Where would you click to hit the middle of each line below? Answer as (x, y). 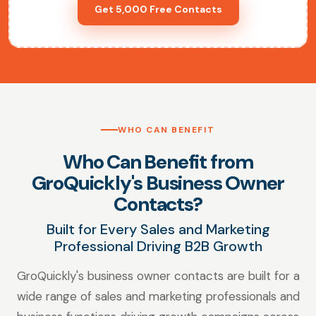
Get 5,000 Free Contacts (158, 10)
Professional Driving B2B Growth (158, 247)
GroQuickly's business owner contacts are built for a (158, 276)
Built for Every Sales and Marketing (158, 230)
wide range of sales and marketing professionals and (158, 297)
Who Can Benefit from (158, 162)
